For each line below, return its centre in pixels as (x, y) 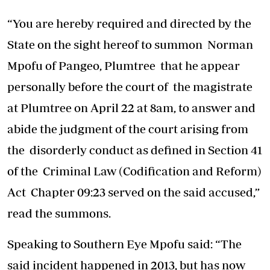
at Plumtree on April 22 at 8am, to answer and (131, 107)
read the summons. (59, 213)
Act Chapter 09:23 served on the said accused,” (133, 192)
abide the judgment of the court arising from (128, 128)
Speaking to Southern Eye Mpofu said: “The (124, 243)
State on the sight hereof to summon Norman (130, 44)
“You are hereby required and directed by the (129, 23)
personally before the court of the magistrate (131, 86)
